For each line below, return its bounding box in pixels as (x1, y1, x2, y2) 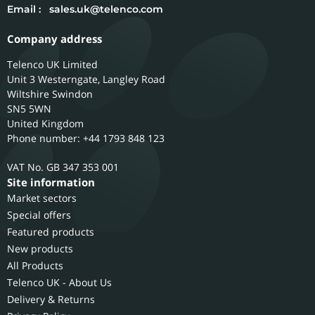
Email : (7, 3, 41, 16)
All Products (7, 259, 63, 273)
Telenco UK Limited (7, 58, 98, 72)
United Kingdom (7, 117, 84, 131)
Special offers (7, 208, 71, 222)
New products (7, 242, 73, 256)
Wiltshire (7, 87, 49, 101)
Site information (7, 175, 95, 190)
